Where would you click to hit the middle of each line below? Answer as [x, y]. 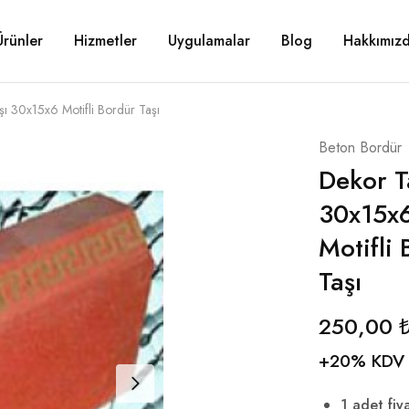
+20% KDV [361, 361]
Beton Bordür [360, 147]
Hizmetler [105, 41]
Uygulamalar [209, 41]
